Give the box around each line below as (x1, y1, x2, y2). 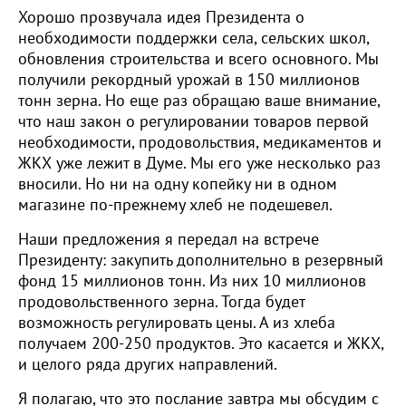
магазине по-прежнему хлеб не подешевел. (18, 196, 333, 215)
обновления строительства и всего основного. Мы (18, 50, 379, 69)
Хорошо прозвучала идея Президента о (18, 8, 304, 27)
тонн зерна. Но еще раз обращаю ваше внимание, (18, 92, 380, 111)
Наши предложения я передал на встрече (18, 230, 319, 249)
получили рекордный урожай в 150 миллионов (18, 71, 360, 90)
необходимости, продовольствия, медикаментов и (18, 133, 382, 152)
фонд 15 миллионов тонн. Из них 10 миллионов (18, 272, 366, 291)
